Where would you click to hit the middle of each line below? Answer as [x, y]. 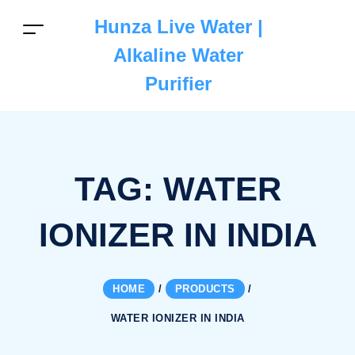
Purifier [178, 84]
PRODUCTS [205, 288]
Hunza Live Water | [178, 27]
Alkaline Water [178, 55]
